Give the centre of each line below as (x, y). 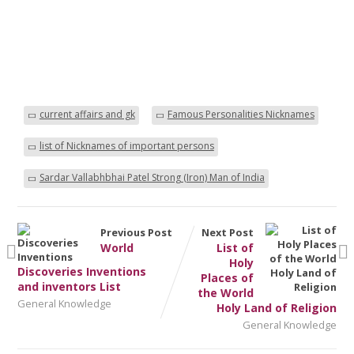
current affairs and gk (87, 114)
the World (226, 292)
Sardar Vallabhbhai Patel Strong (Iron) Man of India (152, 177)
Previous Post (136, 232)
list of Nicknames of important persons (126, 145)
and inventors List (69, 286)
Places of (228, 277)
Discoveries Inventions (81, 271)
